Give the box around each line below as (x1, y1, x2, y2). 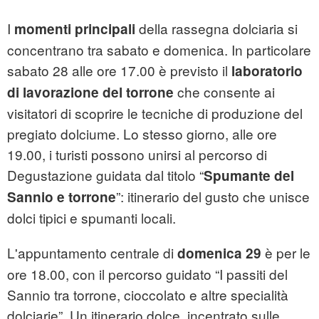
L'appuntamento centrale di (7, 243, 177, 263)
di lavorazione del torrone (7, 83, 174, 103)
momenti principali (14, 19, 135, 39)
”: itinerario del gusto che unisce (116, 187, 310, 206)
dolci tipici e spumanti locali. (7, 208, 176, 228)
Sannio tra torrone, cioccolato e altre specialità (7, 285, 288, 305)
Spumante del (204, 166, 294, 186)
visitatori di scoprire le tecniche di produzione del (7, 103, 303, 123)
